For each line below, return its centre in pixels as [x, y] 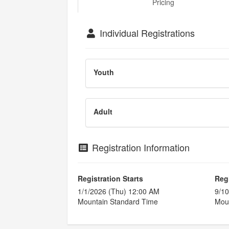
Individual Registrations [146, 33]
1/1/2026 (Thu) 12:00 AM [119, 191]
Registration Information [139, 147]
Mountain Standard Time [118, 201]
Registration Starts [110, 178]
